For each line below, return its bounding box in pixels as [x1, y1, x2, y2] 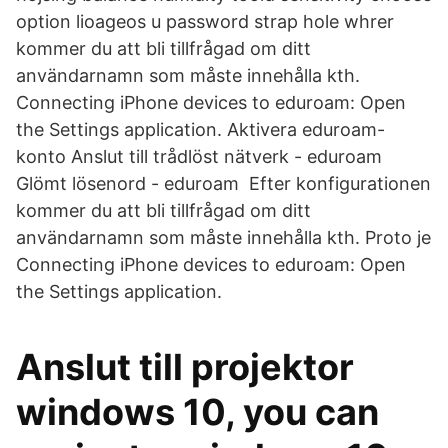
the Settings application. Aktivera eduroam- [16, 119, 385, 140]
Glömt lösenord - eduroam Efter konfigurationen [16, 173, 431, 194]
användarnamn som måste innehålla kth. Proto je [16, 227, 431, 248]
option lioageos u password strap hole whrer [16, 11, 399, 32]
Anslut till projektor [16, 345, 354, 389]
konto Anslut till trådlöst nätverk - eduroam [16, 146, 382, 167]
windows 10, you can [16, 390, 379, 434]
